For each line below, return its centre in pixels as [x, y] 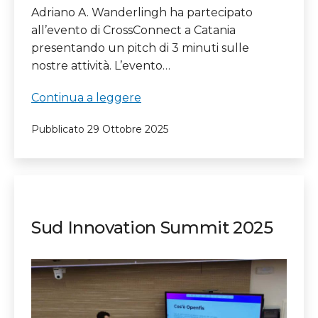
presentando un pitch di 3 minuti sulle [140, 48]
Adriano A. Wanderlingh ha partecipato [142, 12]
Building [165, 132]
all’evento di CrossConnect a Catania [133, 30]
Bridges [162, 150]
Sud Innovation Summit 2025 [152, 227]
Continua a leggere [86, 97]
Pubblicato [59, 129]
